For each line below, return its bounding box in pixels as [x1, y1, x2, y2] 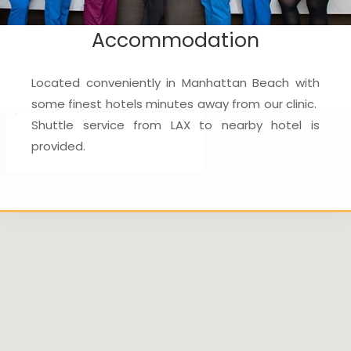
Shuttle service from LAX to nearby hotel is [31, 117, 320, 134]
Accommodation [92, 27, 259, 55]
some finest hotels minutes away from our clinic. [31, 96, 320, 113]
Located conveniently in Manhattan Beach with [31, 74, 320, 92]
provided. [31, 138, 85, 155]
